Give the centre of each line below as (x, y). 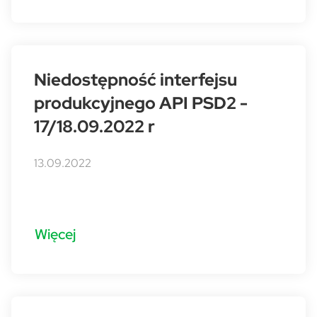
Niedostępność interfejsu (136, 80)
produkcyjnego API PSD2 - (141, 103)
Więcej (55, 234)
